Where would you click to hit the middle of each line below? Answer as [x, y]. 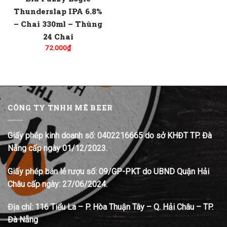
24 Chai [58, 36]
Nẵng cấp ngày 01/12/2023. [58, 148]
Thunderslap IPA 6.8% [58, 11]
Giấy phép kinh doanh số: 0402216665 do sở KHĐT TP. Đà [110, 135]
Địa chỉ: [20, 207]
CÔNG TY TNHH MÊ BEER [60, 108]
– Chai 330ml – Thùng [58, 24]
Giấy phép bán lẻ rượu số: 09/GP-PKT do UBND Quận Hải [108, 171]
